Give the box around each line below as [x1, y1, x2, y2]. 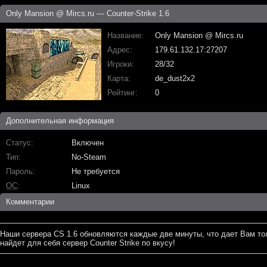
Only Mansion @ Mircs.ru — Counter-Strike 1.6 [6, 9, 169, 18]
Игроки [107, 60, 132, 69]
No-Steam [72, 153, 106, 162]
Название [107, 31, 141, 40]
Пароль [6, 167, 33, 176]
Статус [6, 138, 31, 147]
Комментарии [6, 197, 54, 206]
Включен [72, 138, 104, 147]
